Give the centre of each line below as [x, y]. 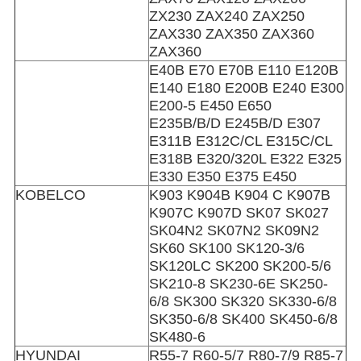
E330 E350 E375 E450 [222, 177]
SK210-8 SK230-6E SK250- [238, 284]
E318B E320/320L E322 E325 [245, 159]
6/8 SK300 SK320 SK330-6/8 [243, 302]
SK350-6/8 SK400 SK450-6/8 [243, 320]
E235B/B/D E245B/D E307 [234, 124]
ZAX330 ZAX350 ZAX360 [231, 34]
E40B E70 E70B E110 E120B [243, 71]
